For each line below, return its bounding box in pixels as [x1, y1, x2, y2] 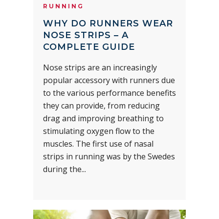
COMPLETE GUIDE [43, 41, 135, 52]
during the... [43, 163, 86, 175]
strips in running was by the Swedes [43, 151, 175, 162]
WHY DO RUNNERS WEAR [43, 18, 173, 29]
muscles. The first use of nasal [43, 138, 153, 149]
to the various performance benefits [43, 87, 176, 98]
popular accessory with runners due [43, 74, 175, 86]
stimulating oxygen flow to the [43, 125, 154, 136]
